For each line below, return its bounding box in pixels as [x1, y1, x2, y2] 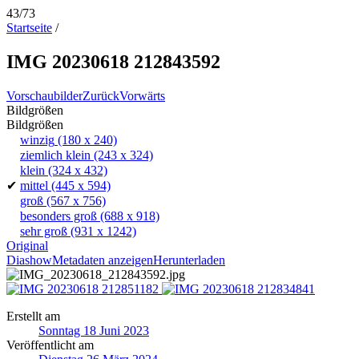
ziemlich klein [20, 147, 91, 162]
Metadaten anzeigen [52, 252, 153, 267]
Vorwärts [119, 88, 165, 103]
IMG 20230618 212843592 [6, 50, 220, 72]
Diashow [6, 252, 52, 267]
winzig [20, 132, 54, 147]
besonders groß [20, 208, 97, 223]
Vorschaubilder [6, 88, 83, 103]
